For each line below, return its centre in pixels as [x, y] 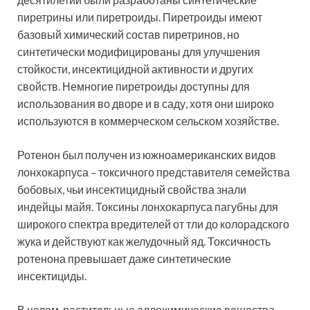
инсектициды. [52, 275]
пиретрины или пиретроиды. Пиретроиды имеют [140, 17]
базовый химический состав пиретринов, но [128, 34]
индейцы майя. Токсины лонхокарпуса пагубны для [148, 206]
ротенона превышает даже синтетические [124, 258]
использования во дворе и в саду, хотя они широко [146, 103]
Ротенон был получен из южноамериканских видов [147, 154]
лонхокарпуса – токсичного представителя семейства [154, 172]
